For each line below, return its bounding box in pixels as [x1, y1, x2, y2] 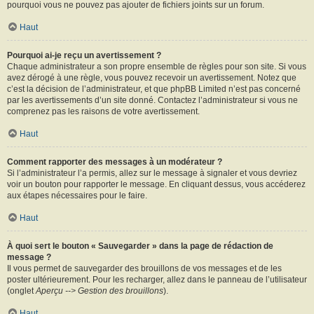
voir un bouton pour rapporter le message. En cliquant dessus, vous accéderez [7, 179, 306, 189]
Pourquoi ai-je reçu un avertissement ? [7, 50, 161, 60]
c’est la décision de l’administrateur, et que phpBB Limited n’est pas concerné [7, 83, 301, 94]
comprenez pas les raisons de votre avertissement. [7, 106, 200, 116]
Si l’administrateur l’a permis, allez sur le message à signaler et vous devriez [7, 168, 297, 178]
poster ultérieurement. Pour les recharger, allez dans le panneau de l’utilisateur [7, 274, 307, 285]
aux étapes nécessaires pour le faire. [7, 190, 147, 200]
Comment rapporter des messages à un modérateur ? [7, 156, 222, 167]
